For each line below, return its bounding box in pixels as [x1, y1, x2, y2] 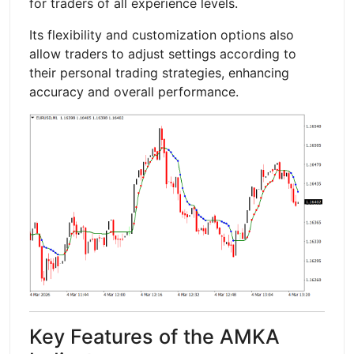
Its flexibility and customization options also [29, 26, 294, 43]
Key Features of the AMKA [29, 324, 280, 348]
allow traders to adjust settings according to [29, 45, 296, 62]
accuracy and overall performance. [29, 83, 239, 100]
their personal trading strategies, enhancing [29, 64, 289, 81]
